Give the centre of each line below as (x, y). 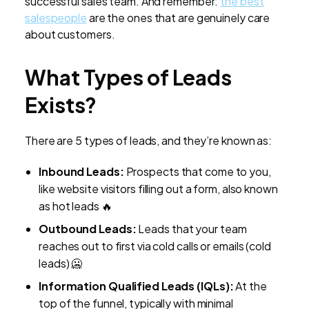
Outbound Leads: (88, 229)
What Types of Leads (129, 78)
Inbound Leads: (81, 172)
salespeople (56, 18)
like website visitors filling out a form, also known (158, 189)
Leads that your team (191, 229)
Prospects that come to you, (197, 172)
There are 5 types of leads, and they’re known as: (149, 141)
